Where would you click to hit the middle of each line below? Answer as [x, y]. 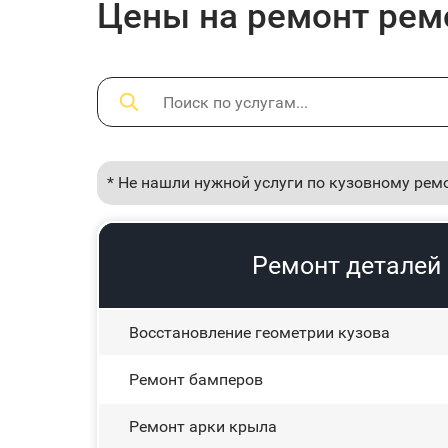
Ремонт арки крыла [203, 426]
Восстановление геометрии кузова [259, 332]
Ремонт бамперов [196, 379]
